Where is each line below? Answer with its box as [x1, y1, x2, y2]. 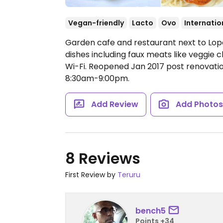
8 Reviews [65, 148, 140, 169]
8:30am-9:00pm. [65, 73, 129, 84]
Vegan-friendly [68, 18, 124, 28]
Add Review [91, 99, 138, 110]
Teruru [117, 170, 140, 180]
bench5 [135, 205, 166, 217]
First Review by [65, 170, 117, 180]
